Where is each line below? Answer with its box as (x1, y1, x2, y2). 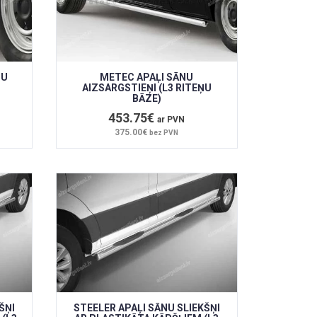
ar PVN (157, 115, 185, 125)
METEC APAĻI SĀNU (100, 71, 194, 83)
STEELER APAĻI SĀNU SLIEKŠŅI (73, 302, 220, 314)
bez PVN (149, 129, 179, 137)
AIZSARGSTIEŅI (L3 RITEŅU (81, 82, 212, 94)
